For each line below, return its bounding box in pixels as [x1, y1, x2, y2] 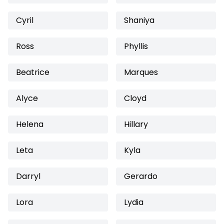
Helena [16, 118, 43, 130]
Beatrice [16, 66, 49, 78]
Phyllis [124, 40, 148, 52]
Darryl [16, 170, 40, 182]
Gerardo [124, 170, 157, 182]
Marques [124, 66, 158, 78]
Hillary [124, 118, 148, 130]
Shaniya [124, 14, 154, 26]
